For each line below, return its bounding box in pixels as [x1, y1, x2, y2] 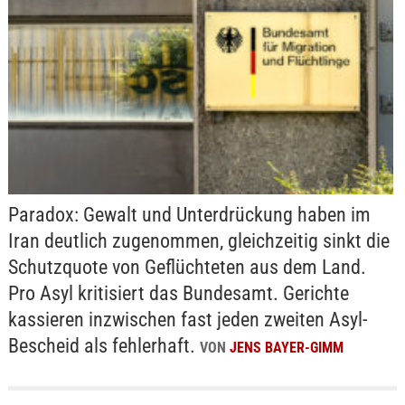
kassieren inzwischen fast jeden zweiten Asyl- [7, 308, 367, 332]
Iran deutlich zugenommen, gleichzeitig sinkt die [7, 230, 390, 253]
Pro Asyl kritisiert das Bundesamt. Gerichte [7, 282, 349, 306]
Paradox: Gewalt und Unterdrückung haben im [7, 203, 371, 227]
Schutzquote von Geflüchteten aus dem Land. [7, 256, 366, 279]
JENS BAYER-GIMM [229, 339, 344, 357]
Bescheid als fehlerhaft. [7, 334, 200, 358]
